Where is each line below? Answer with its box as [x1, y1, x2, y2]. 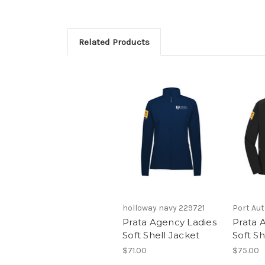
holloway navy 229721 [122, 203, 205, 214]
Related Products [78, 36, 150, 47]
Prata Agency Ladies [122, 216, 216, 228]
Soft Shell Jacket [122, 230, 200, 241]
